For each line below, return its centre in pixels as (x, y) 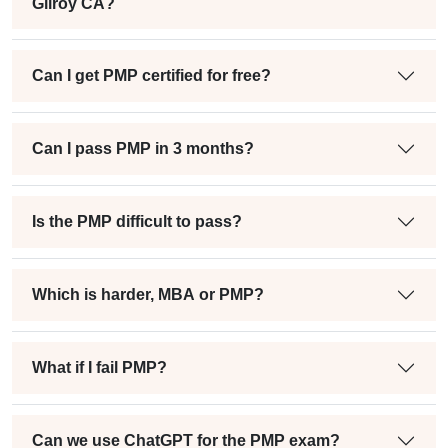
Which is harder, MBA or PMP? (148, 295)
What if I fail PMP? (99, 368)
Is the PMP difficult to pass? (137, 222)
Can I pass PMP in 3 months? (143, 149)
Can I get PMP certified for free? (151, 76)
